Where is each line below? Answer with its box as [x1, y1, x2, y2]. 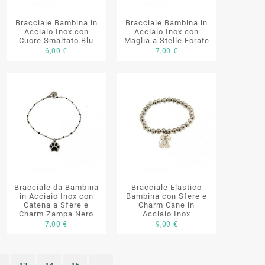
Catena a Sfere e [24, 201, 89, 210]
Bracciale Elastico [131, 183, 202, 192]
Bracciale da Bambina [14, 183, 99, 192]
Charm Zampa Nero [19, 209, 94, 219]
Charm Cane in [138, 201, 195, 210]
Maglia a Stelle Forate [124, 36, 209, 46]
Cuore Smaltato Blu [19, 36, 94, 46]
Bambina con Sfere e [126, 192, 208, 201]
